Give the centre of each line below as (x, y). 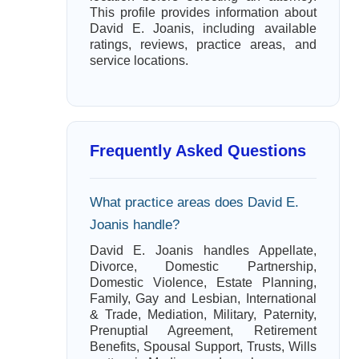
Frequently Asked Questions (198, 151)
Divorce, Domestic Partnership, (203, 266)
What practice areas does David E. (194, 202)
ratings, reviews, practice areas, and (203, 44)
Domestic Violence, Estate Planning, (203, 282)
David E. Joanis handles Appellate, (203, 250)
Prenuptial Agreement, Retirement (203, 331)
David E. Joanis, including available (203, 28)
